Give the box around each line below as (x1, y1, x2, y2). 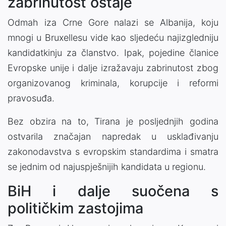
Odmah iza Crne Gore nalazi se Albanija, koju (8, 17, 218, 28)
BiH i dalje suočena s (8, 182, 218, 200)
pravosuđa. (8, 92, 54, 103)
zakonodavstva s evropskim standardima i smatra (8, 146, 218, 157)
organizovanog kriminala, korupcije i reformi (8, 77, 218, 88)
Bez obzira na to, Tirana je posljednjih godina (8, 116, 218, 127)
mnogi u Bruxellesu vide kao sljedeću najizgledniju (8, 32, 218, 43)
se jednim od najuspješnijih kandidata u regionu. (8, 161, 206, 172)
